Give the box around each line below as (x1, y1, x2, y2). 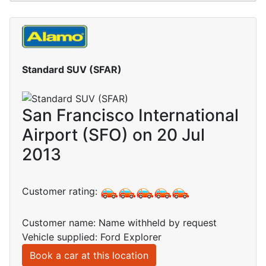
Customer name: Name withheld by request (22, 217, 217, 229)
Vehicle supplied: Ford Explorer (22, 231, 161, 243)
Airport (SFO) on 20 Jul (22, 125, 205, 145)
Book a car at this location (30, 249, 148, 262)
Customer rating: (22, 185, 100, 198)
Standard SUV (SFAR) (22, 63, 122, 75)
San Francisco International (22, 105, 239, 126)
